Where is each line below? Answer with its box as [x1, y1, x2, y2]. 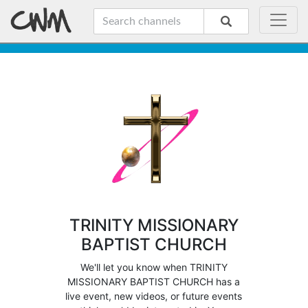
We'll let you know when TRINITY [80, 261, 228, 273]
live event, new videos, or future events [65, 290, 243, 302]
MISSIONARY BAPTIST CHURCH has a [67, 276, 241, 287]
